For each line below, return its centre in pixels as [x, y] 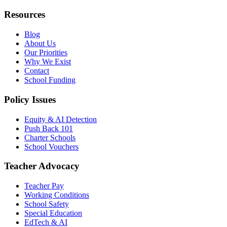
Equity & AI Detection [61, 119]
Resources [25, 15]
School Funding [50, 80]
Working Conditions [57, 195]
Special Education [53, 213]
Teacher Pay [44, 186]
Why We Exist [48, 62]
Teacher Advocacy [42, 166]
